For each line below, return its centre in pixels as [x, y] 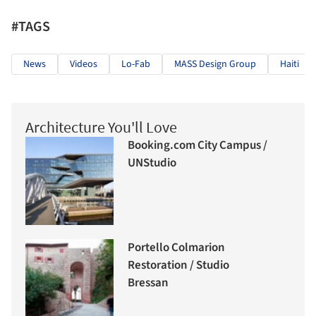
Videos [84, 64]
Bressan [148, 283]
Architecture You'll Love [101, 127]
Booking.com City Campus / [197, 146]
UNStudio [152, 163]
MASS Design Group [215, 64]
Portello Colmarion [176, 248]
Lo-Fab [136, 64]
